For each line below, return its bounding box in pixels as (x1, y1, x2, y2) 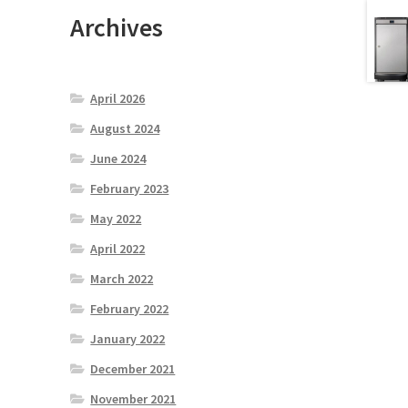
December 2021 (90, 360, 176, 377)
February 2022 (90, 300, 169, 317)
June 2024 (90, 149, 147, 167)
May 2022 (90, 209, 142, 227)
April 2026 (90, 89, 146, 107)
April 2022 (90, 240, 146, 257)
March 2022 (90, 270, 154, 287)
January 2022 (90, 330, 166, 347)
